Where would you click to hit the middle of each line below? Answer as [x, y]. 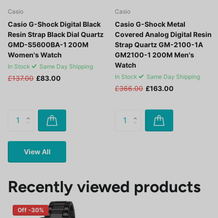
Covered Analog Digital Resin [163, 34]
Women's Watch [35, 54]
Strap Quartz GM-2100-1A [159, 44]
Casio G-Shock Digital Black [54, 24]
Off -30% [31, 210]
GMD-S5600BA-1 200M [48, 44]
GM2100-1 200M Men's [154, 54]
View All [37, 151]
